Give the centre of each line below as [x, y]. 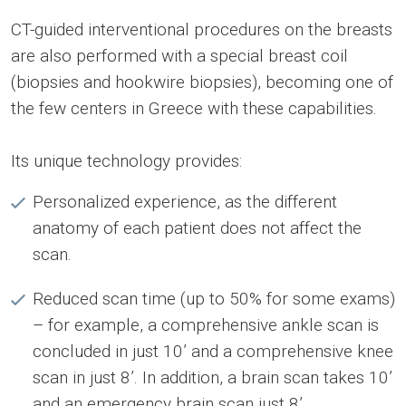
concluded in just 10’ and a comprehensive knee [213, 352]
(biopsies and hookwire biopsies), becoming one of [202, 82]
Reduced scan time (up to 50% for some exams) [214, 299]
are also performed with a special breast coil [179, 56]
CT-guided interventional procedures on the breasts [202, 30]
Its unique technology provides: [135, 161]
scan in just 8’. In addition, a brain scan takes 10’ [213, 378]
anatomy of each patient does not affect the [197, 228]
